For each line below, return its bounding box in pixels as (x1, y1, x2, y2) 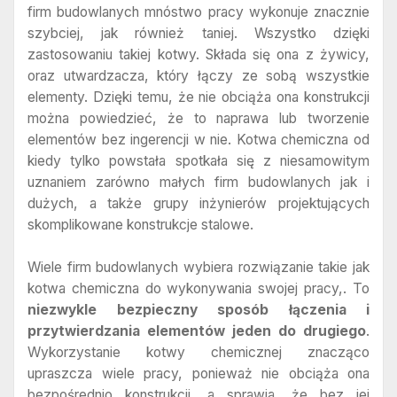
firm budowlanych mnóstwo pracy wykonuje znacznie (27, 4, 370, 21)
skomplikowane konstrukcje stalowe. (27, 216, 253, 234)
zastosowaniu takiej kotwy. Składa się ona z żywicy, (27, 46, 370, 64)
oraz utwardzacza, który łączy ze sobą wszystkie (27, 67, 370, 85)
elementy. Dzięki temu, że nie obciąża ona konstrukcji (27, 89, 370, 106)
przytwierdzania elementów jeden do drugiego (27, 322, 366, 339)
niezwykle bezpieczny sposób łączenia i (27, 300, 370, 318)
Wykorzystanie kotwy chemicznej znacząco (27, 343, 370, 361)
